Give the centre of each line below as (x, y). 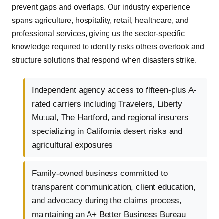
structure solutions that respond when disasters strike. (104, 60)
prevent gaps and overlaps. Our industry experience (101, 7)
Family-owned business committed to (100, 174)
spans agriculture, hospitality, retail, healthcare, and (100, 21)
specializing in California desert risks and (107, 131)
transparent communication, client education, (114, 187)
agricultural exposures (72, 145)
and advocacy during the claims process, (107, 201)
